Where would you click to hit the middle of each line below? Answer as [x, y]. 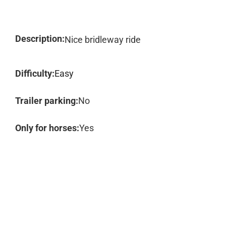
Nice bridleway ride [103, 40]
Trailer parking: [47, 101]
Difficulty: [35, 73]
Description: [40, 39]
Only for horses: [47, 128]
